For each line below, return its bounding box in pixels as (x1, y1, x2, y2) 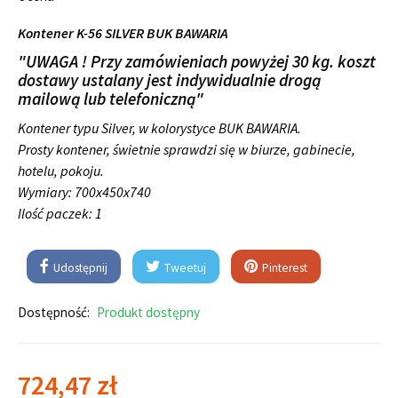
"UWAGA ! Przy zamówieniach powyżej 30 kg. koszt (18, 51, 376, 73)
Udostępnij (51, 260, 107, 276)
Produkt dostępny (97, 304, 200, 322)
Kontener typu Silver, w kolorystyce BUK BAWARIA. (18, 119, 301, 138)
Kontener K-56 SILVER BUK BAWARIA (18, 24, 227, 43)
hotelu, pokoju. (18, 162, 104, 180)
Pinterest (259, 260, 307, 276)
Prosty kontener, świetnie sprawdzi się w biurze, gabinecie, (18, 140, 355, 159)
